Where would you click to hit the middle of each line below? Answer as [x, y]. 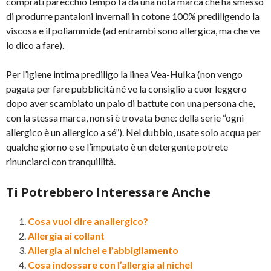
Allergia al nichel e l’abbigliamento [103, 250]
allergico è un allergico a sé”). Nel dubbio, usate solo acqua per [133, 132]
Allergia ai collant [66, 236]
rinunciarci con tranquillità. [61, 162]
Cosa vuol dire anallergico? [88, 221]
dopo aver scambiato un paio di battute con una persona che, [130, 103]
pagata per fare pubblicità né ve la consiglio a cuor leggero [126, 89]
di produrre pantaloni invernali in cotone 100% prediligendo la [133, 16]
